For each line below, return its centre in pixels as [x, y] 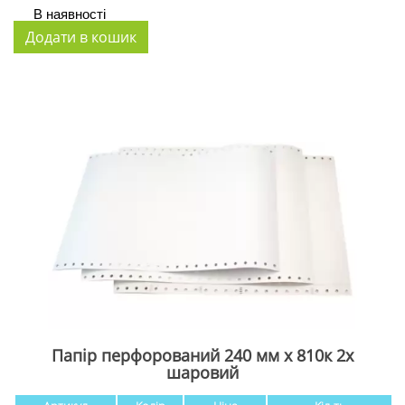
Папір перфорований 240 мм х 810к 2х [202, 355]
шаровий [202, 372]
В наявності [70, 14]
